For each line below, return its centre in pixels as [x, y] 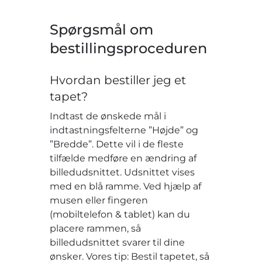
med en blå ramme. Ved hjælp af [126, 186]
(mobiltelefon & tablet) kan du [120, 214]
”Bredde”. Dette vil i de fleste [117, 144]
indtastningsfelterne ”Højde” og [124, 130]
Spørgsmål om [102, 29]
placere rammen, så [96, 228]
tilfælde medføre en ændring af [123, 158]
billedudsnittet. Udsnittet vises [123, 172]
